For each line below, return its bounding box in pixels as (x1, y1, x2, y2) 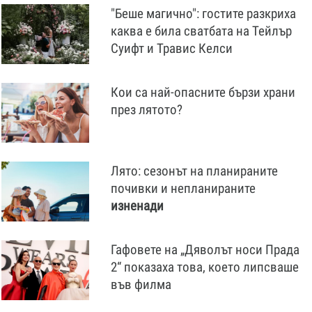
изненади (111, 198, 164, 214)
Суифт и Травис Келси (111, 40, 233, 56)
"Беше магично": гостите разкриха (111, 6, 296, 22)
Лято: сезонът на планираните (111, 163, 278, 179)
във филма (111, 276, 171, 292)
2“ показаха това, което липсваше (111, 259, 299, 275)
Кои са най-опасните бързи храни (111, 84, 295, 100)
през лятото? (111, 102, 182, 118)
